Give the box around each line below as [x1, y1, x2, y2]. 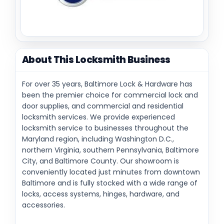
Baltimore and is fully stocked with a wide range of [22, 177, 197, 188]
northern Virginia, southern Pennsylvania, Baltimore [22, 144, 199, 155]
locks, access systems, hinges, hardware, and [22, 188, 179, 199]
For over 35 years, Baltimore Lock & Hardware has [22, 78, 192, 89]
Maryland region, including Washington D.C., [22, 133, 174, 144]
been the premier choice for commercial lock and [22, 89, 198, 100]
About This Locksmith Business [22, 52, 170, 66]
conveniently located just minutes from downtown [22, 166, 200, 177]
